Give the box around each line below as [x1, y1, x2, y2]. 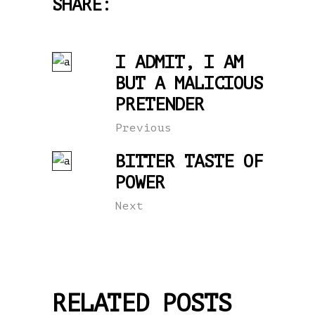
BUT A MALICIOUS [115, 73, 263, 94]
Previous [115, 121, 172, 134]
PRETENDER [115, 94, 204, 115]
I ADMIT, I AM [115, 52, 243, 72]
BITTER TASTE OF [115, 151, 263, 172]
